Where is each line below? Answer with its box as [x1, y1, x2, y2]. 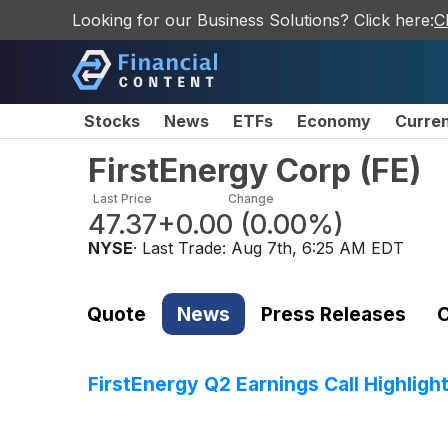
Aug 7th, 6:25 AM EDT [231, 238, 404, 258]
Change [227, 191, 274, 206]
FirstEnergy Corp [88, 151, 351, 190]
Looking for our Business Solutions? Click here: [72, 10, 434, 30]
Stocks [84, 111, 140, 131]
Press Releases [260, 301, 406, 326]
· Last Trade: [133, 238, 231, 258]
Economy [297, 111, 371, 131]
